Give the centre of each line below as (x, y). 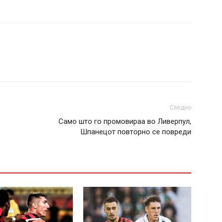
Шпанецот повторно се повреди (136, 132)
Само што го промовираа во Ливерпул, (125, 121)
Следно (180, 108)
